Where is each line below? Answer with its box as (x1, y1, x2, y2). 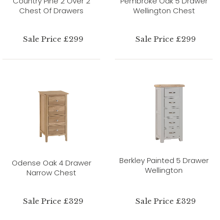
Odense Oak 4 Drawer (11, 157, 91, 168)
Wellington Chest (133, 5, 195, 16)
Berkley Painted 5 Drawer (119, 155, 209, 165)
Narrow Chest (27, 167, 76, 178)
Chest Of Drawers (19, 5, 83, 16)
